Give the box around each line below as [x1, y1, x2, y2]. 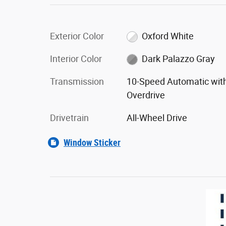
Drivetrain [50, 112, 89, 123]
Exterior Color [50, 30, 104, 41]
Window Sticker [64, 137, 121, 148]
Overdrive [126, 89, 165, 100]
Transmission [50, 76, 104, 87]
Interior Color [50, 53, 102, 64]
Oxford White [142, 30, 194, 41]
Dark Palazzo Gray [142, 53, 215, 64]
